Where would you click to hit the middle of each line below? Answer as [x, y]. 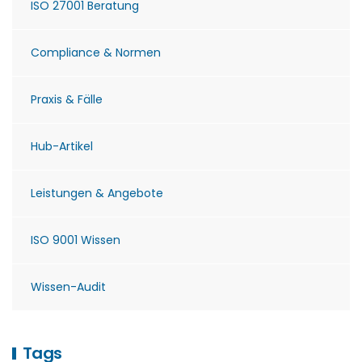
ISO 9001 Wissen [76, 240]
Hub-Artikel [62, 146]
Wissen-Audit [68, 287]
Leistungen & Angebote [97, 193]
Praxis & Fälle [67, 99]
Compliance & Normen [96, 53]
